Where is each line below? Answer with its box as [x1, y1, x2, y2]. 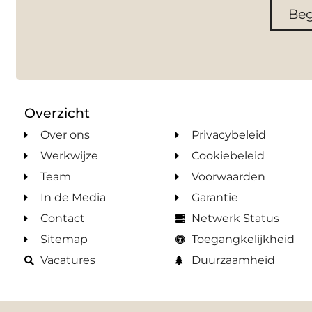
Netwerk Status [191, 211, 279, 225]
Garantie [191, 190, 238, 204]
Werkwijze [40, 148, 98, 162]
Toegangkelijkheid [191, 232, 295, 246]
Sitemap [40, 232, 88, 246]
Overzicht [24, 104, 90, 121]
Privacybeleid [191, 127, 266, 141]
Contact [40, 211, 85, 225]
